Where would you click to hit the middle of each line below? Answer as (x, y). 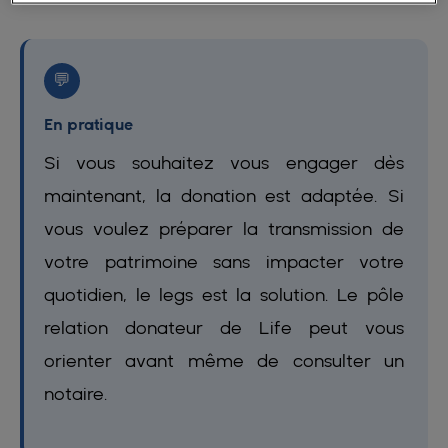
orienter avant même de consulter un (224, 360)
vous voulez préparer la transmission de (224, 228)
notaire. (76, 393)
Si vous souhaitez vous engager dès (224, 162)
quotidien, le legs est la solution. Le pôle (224, 294)
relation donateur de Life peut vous (224, 327)
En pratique (88, 124)
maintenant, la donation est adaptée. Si (224, 195)
